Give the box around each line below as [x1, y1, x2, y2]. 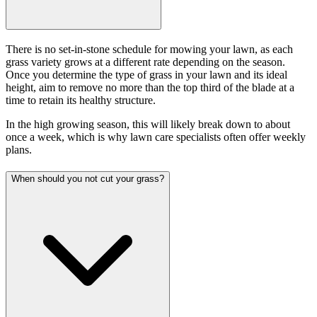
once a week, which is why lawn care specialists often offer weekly [6, 131, 306, 144]
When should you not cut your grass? [11, 173, 164, 184]
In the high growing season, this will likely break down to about [6, 118, 290, 131]
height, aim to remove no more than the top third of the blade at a [6, 81, 294, 94]
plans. [6, 144, 32, 156]
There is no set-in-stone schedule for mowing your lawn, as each [6, 43, 293, 56]
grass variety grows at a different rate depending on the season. [6, 56, 285, 69]
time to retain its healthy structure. [6, 94, 156, 107]
